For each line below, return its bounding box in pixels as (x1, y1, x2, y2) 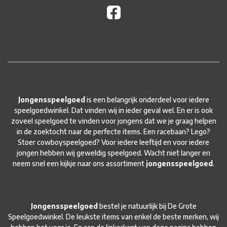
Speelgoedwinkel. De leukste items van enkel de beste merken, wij (8, 212, 219, 221)
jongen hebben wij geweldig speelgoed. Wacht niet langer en (17, 148, 210, 158)
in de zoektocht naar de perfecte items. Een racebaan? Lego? (17, 127, 210, 136)
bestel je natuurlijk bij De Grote (97, 202, 197, 211)
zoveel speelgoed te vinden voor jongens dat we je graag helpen (11, 117, 216, 126)
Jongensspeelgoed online (52, 178, 175, 191)
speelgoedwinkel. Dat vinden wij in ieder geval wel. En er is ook (14, 106, 213, 115)
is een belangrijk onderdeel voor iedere (85, 95, 209, 104)
